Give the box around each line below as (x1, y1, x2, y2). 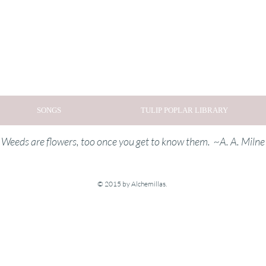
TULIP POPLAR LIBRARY (140, 106, 228, 115)
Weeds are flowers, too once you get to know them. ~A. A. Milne (1, 135, 265, 148)
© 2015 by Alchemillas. (97, 179, 167, 188)
